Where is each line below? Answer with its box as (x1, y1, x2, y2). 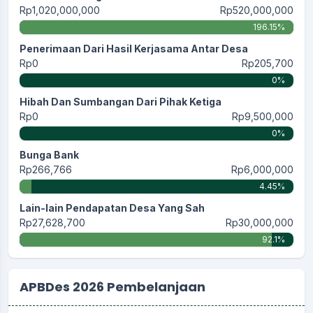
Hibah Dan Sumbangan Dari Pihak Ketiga (20, 95, 221, 108)
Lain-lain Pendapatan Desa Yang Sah (20, 201, 205, 214)
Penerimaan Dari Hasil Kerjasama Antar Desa (20, 42, 248, 54)
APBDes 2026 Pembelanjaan (20, 277, 205, 296)
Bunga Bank (20, 148, 79, 161)
